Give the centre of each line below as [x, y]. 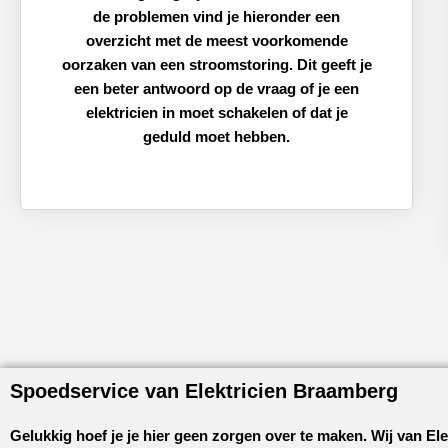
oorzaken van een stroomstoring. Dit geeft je [216, 64]
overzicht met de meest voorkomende [216, 40]
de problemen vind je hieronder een [217, 16]
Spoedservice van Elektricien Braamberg [204, 390]
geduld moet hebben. [217, 136]
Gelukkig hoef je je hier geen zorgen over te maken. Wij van [218, 435]
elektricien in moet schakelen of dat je [216, 112]
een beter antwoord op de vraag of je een [217, 88]
